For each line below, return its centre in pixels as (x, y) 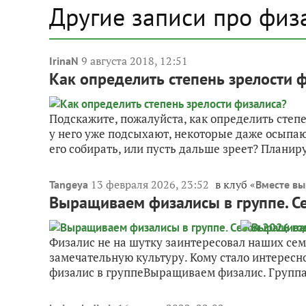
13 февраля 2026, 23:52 (151, 184)
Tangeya (69, 184)
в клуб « (235, 184)
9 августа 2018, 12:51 (135, 60)
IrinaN (64, 60)
